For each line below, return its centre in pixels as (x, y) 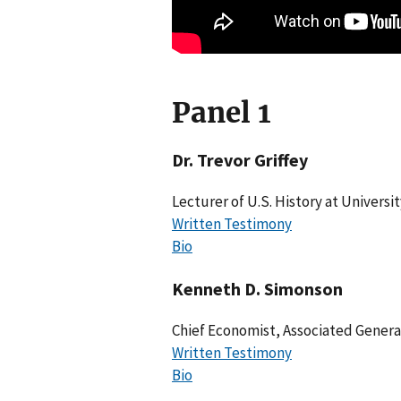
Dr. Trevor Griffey (240, 160)
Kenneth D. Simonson (257, 289)
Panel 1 (221, 112)
